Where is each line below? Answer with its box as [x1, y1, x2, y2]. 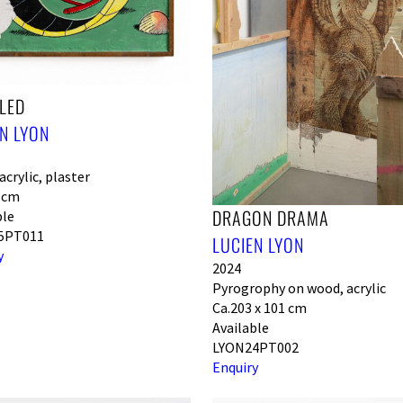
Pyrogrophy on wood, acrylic [212, 279, 386, 297]
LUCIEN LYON [212, 231, 304, 258]
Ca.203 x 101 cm [212, 299, 307, 317]
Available [212, 318, 269, 336]
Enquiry [212, 358, 258, 376]
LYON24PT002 [212, 338, 299, 356]
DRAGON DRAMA [212, 204, 329, 231]
